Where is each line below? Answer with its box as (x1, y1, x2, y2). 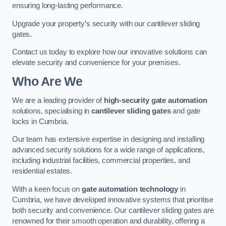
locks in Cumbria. (12, 117, 69, 126)
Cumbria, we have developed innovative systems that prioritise (12, 195, 214, 204)
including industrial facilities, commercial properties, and (12, 156, 190, 165)
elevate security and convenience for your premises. (12, 59, 181, 67)
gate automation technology (81, 185, 179, 193)
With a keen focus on (12, 185, 82, 193)
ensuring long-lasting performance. (12, 2, 124, 10)
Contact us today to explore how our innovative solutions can (12, 48, 207, 56)
